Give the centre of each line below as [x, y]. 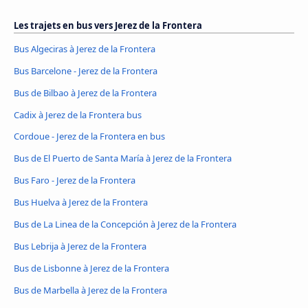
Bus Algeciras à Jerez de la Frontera [85, 48]
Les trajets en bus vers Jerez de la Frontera [108, 25]
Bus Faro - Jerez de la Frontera [75, 180]
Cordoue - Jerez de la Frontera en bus [89, 136]
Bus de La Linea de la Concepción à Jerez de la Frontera [125, 224]
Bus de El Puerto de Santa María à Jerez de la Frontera [123, 158]
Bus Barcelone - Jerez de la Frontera [86, 70]
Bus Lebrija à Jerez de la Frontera [80, 246]
